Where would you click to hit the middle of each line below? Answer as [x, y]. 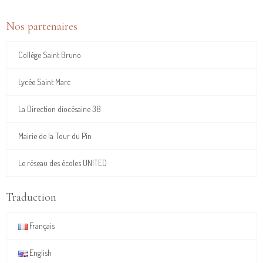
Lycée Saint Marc [44, 82]
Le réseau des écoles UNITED [63, 163]
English [40, 253]
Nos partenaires [42, 26]
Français [41, 226]
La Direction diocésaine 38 [60, 109]
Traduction [31, 197]
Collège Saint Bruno [50, 55]
